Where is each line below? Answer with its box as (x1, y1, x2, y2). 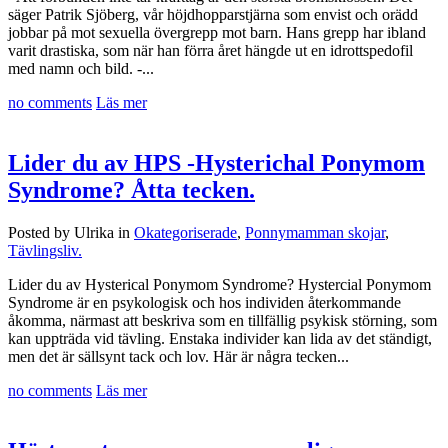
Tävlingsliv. (8, 242, 82, 260)
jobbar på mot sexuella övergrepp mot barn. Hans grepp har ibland (8, 24, 426, 42)
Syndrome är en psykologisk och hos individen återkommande (8, 294, 401, 312)
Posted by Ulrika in (8, 224, 134, 242)
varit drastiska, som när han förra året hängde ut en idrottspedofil (8, 42, 413, 60)
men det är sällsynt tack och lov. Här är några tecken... (8, 348, 349, 366)
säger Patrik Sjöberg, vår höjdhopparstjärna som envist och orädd (8, 6, 418, 24)
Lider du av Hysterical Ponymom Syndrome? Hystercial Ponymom (8, 276, 431, 294)
